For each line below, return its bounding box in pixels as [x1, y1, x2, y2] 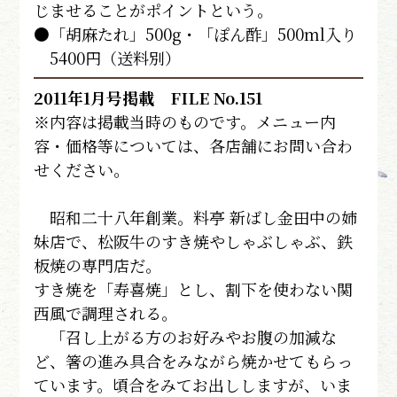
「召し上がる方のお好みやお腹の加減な [34, 324, 338, 348]
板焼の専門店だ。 [34, 253, 162, 276]
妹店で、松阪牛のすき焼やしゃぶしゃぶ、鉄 [34, 229, 354, 253]
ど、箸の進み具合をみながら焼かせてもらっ [34, 348, 354, 372]
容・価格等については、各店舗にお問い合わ [34, 133, 354, 157]
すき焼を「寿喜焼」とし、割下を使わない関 [34, 276, 354, 300]
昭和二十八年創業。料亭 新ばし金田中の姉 [34, 205, 358, 229]
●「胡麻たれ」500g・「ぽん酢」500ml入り [34, 21, 358, 45]
